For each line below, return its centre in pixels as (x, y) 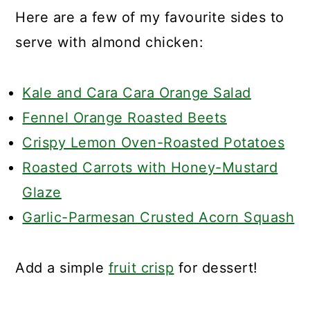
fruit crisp (141, 267)
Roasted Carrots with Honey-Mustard (150, 167)
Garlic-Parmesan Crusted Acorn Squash (158, 217)
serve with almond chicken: (110, 42)
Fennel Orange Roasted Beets (125, 117)
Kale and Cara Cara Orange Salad (137, 92)
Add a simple (62, 267)
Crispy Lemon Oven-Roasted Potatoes (154, 142)
